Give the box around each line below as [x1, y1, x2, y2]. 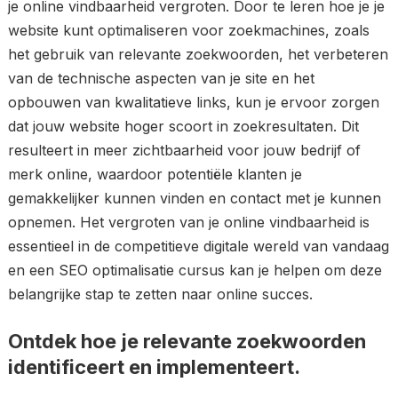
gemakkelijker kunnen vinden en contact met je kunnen [7, 189, 381, 207]
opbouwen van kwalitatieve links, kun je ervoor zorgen [7, 93, 379, 111]
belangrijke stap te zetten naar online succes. [7, 285, 313, 303]
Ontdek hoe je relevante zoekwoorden [7, 330, 366, 353]
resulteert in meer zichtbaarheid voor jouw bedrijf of [7, 141, 361, 159]
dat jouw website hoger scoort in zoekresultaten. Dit [7, 117, 359, 135]
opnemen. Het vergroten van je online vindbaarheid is [7, 213, 370, 231]
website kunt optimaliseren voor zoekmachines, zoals [7, 21, 370, 39]
